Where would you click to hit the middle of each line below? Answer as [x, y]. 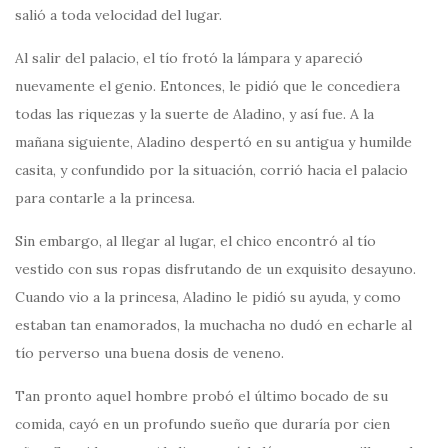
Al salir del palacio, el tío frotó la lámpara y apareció [189, 57]
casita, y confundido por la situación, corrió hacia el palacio [211, 169]
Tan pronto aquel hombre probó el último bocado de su [201, 395]
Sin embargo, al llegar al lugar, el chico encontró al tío [195, 240]
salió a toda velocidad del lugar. [118, 14]
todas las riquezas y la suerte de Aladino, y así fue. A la [194, 113]
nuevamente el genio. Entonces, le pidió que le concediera [207, 85]
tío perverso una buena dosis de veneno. [149, 352]
